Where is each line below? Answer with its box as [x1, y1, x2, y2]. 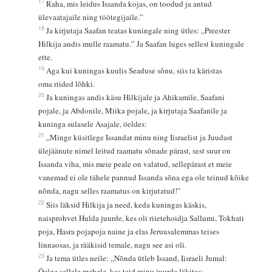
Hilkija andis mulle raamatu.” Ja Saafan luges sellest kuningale [38, 38, 246, 50]
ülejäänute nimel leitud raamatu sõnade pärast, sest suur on [38, 145, 233, 157]
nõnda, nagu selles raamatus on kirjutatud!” [38, 185, 181, 197]
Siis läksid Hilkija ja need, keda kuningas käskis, [46, 199, 209, 211]
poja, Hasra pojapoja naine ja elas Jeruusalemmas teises [38, 226, 222, 237]
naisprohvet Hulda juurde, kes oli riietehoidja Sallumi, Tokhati [38, 212, 246, 224]
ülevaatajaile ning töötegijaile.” [38, 12, 143, 23]
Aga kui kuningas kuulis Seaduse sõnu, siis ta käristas [46, 65, 225, 76]
